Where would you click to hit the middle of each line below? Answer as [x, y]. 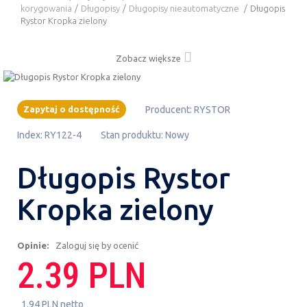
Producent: [170, 109]
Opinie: [33, 245]
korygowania [46, 8]
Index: [30, 135]
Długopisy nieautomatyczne [185, 8]
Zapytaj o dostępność [72, 109]
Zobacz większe [148, 58]
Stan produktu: [132, 135]
